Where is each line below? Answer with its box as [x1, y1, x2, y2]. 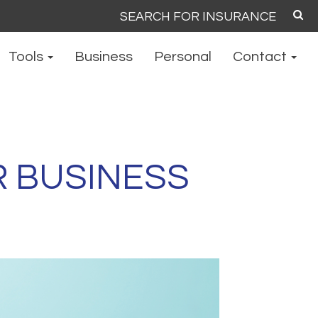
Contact [233, 50, 290, 64]
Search [91, 16, 115, 23]
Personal [154, 50, 212, 64]
